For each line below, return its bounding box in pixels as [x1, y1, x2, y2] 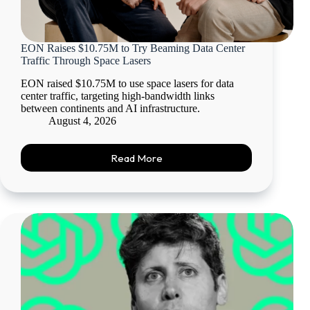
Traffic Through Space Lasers [21, 55, 151, 67]
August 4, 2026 [48, 115, 116, 127]
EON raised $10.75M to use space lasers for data [21, 77, 234, 90]
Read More [110, 151, 163, 165]
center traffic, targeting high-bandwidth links [21, 90, 215, 102]
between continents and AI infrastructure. [21, 102, 200, 115]
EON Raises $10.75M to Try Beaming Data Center [21, 42, 245, 55]
